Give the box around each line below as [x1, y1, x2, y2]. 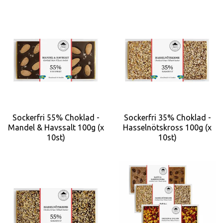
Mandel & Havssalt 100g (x [7, 122, 104, 132]
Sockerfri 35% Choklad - [123, 112, 211, 122]
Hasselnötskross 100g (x [123, 122, 212, 132]
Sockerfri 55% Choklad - [12, 112, 100, 122]
